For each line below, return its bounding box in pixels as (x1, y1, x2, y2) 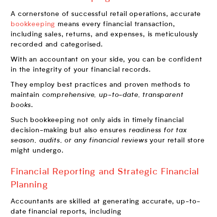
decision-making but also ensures (11, 127, 129, 134)
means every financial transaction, (55, 21, 175, 28)
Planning (11, 181, 48, 190)
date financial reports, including (11, 208, 122, 216)
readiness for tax (128, 127, 187, 134)
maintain (11, 92, 42, 99)
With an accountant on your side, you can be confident (11, 56, 202, 63)
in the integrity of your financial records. (11, 66, 152, 74)
